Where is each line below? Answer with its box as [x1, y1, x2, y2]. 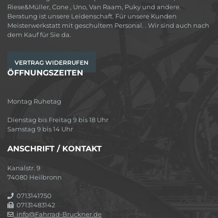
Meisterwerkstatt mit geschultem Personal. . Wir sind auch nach [7, 21, 209, 29]
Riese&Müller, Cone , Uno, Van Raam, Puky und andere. [7, 2, 181, 11]
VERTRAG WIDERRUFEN [15, 58, 89, 66]
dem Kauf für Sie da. [7, 30, 71, 38]
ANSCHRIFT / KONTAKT [7, 144, 102, 153]
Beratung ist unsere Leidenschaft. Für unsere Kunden [7, 12, 177, 20]
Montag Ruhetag [7, 97, 61, 105]
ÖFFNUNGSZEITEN [7, 68, 83, 77]
